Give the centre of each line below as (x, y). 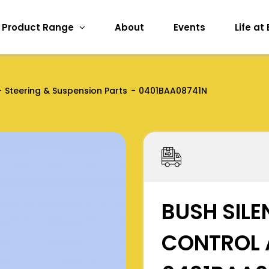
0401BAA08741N (173, 91)
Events (189, 27)
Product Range (39, 27)
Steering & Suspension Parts (66, 91)
